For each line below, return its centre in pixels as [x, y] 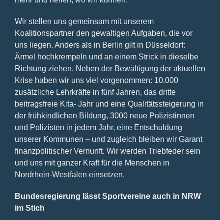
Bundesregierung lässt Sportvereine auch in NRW [108, 196]
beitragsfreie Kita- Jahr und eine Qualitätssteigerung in [109, 104]
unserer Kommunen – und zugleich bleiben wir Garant [108, 139]
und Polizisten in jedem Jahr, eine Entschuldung [98, 127]
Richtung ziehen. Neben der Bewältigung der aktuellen [110, 68]
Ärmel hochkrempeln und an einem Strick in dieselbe [106, 56]
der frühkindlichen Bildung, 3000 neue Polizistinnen [104, 115]
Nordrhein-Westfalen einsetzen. [69, 174]
